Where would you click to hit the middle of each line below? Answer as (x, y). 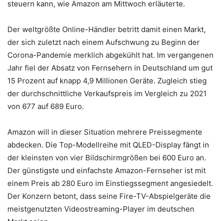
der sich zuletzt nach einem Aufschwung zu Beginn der (104, 42)
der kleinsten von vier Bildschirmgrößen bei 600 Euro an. (107, 157)
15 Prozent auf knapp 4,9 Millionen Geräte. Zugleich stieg (107, 80)
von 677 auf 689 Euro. (46, 106)
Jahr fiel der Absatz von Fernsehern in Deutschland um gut (110, 68)
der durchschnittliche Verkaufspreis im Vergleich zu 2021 (107, 93)
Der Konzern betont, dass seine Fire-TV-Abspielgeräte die (109, 196)
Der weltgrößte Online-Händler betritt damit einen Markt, (107, 29)
